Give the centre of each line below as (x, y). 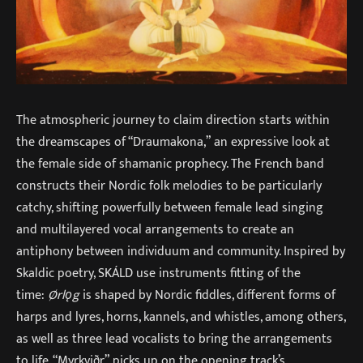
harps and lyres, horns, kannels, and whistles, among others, (181, 316)
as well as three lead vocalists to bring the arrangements (174, 338)
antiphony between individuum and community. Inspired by (181, 251)
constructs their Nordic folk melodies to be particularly (169, 185)
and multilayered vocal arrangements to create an (155, 229)
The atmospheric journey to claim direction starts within (173, 120)
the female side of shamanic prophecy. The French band (170, 163)
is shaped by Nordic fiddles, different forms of (209, 295)
